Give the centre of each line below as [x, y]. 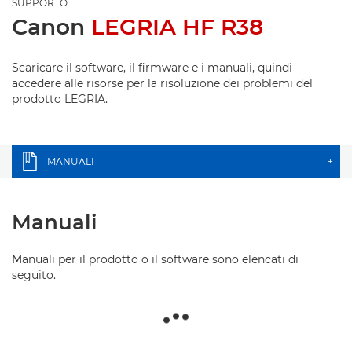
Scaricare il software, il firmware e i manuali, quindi [152, 68]
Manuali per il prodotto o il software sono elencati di [155, 259]
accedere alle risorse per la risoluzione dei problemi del [162, 83]
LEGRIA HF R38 [177, 27]
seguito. [34, 275]
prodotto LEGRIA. [60, 99]
